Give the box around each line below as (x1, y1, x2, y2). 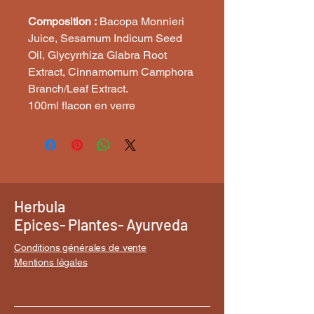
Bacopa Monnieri (97, 15, 184, 28)
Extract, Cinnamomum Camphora (28, 65, 193, 78)
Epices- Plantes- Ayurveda (14, 215, 188, 233)
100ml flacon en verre (28, 99, 135, 112)
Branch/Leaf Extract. (28, 82, 128, 95)
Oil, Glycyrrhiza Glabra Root (28, 48, 167, 62)
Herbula (14, 197, 65, 215)
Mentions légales (14, 257, 88, 268)
